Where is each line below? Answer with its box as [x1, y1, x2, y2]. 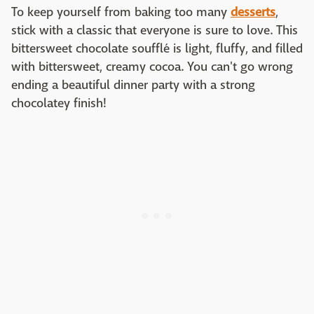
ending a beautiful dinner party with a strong [11, 77, 255, 94]
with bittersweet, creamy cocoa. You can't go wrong [11, 59, 293, 76]
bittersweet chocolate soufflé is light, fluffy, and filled [11, 41, 303, 57]
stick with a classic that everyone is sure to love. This [11, 22, 298, 39]
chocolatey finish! [11, 95, 107, 112]
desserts [231, 4, 275, 21]
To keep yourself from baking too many [11, 4, 231, 21]
